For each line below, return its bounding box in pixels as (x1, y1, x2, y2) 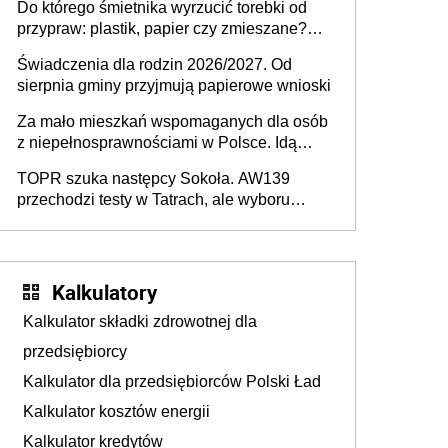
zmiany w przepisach (17, 154, 166, 172)
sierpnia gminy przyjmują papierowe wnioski (17, 76, 331, 94)
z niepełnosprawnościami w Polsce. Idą (17, 133, 297, 151)
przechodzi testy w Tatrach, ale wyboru (17, 190, 290, 208)
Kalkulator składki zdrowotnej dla (23, 312, 257, 330)
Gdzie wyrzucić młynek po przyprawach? (17, 40, 306, 58)
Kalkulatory (52, 277, 157, 306)
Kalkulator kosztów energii (23, 402, 210, 420)
